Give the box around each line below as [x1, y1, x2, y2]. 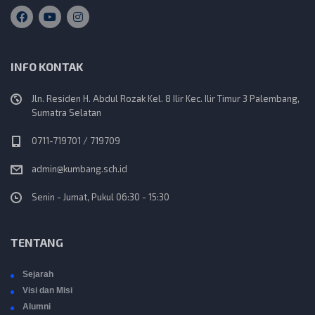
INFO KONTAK [11, 60, 83, 73]
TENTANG [11, 236, 63, 249]
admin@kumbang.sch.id [32, 163, 127, 174]
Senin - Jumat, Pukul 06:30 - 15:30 [32, 191, 169, 202]
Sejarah [22, 269, 53, 279]
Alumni [22, 302, 51, 311]
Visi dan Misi [22, 285, 72, 295]
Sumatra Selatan [32, 107, 101, 118]
